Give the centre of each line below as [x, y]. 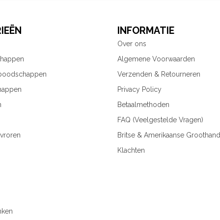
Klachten [131, 150]
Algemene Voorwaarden [156, 59]
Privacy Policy [139, 89]
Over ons [132, 43]
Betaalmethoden [143, 104]
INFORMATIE [146, 30]
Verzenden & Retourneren [159, 74]
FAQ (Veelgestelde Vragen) [160, 120]
